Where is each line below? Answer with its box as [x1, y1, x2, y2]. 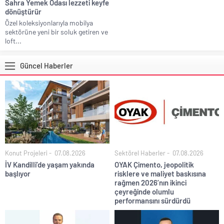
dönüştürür [5, 7, 41, 16]
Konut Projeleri [5, 148, 47, 157]
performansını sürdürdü [114, 195, 190, 205]
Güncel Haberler [20, 61, 73, 70]
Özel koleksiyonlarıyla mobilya [5, 18, 93, 27]
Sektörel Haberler [114, 148, 165, 157]
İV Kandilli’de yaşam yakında [5, 159, 94, 169]
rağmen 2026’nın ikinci [114, 177, 186, 187]
